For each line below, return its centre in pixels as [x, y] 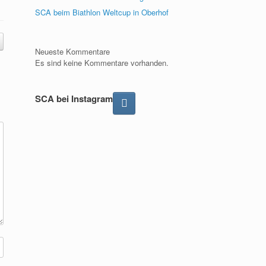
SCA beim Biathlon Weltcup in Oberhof [102, 12]
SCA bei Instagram [74, 99]
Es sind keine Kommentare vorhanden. [102, 63]
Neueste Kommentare [73, 51]
